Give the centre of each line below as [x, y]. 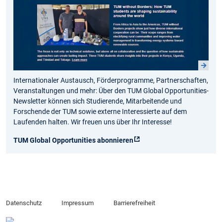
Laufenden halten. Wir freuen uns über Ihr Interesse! [93, 122]
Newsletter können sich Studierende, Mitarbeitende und [98, 101]
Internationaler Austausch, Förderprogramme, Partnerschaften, [111, 81]
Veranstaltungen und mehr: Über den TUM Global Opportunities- [111, 91]
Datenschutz [24, 203]
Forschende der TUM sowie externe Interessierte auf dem [100, 112]
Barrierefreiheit [134, 203]
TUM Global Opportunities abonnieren [73, 140]
